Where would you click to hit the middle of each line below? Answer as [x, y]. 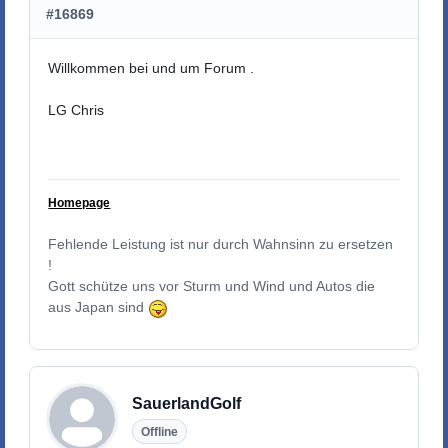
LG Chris [76, 109]
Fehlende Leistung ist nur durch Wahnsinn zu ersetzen [221, 244]
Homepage [79, 203]
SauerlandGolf [186, 403]
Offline [159, 431]
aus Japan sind [98, 307]
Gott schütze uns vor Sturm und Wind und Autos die [212, 286]
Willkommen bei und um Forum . [153, 67]
